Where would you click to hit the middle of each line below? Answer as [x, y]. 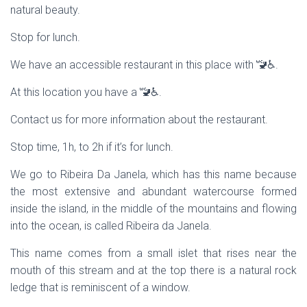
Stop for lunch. [45, 37]
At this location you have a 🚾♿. [86, 92]
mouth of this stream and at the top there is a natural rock [153, 270]
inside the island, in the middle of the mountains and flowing [153, 209]
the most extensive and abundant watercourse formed [153, 192]
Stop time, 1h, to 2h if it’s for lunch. [92, 147]
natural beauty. [45, 10]
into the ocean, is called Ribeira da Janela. [111, 226]
